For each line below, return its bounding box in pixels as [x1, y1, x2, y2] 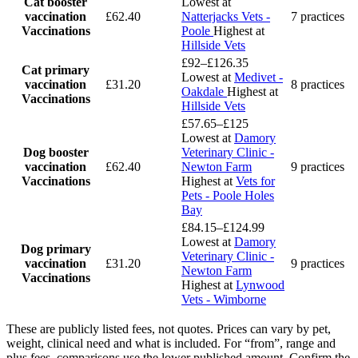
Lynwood [236, 278, 284, 292]
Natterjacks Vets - [181, 10, 270, 24]
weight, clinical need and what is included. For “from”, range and [6, 336, 336, 351]
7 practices [291, 10, 344, 24]
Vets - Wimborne [181, 292, 266, 307]
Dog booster [22, 145, 89, 160]
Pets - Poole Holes [181, 189, 274, 203]
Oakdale [181, 85, 227, 99]
